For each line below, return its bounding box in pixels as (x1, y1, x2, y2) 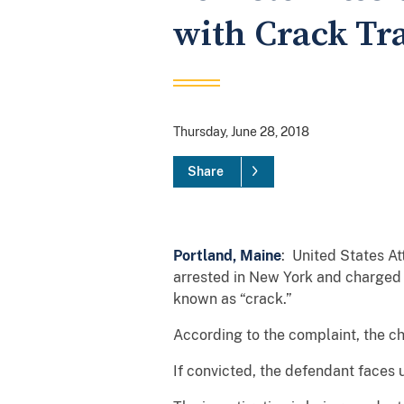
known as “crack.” (173, 289, 296, 308)
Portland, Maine (173, 246, 281, 264)
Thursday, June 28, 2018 (173, 124, 309, 139)
